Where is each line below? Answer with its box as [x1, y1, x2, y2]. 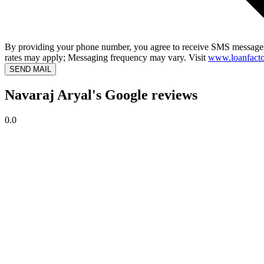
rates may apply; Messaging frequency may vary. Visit [5, 52, 208, 63]
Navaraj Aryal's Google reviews [5, 87, 197, 103]
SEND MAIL [9, 65, 51, 74]
